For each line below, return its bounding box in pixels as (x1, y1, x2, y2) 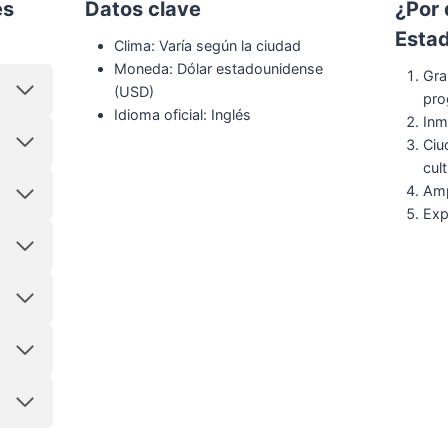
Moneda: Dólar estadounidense (114, 59, 324, 77)
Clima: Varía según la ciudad (114, 36, 302, 54)
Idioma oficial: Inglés (114, 105, 252, 123)
